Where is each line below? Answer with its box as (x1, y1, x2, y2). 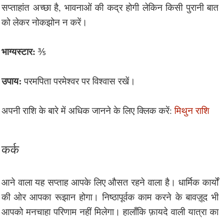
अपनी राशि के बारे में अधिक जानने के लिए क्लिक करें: (1, 104, 174, 116)
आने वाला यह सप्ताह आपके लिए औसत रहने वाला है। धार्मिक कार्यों (1, 175, 219, 188)
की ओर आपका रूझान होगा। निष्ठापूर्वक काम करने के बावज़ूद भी (1, 190, 219, 203)
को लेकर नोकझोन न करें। (1, 15, 87, 28)
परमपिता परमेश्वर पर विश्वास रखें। (24, 74, 136, 87)
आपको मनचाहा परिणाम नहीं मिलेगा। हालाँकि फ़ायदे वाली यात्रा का (1, 205, 219, 218)
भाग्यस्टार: (1, 44, 35, 58)
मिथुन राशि (174, 104, 209, 116)
